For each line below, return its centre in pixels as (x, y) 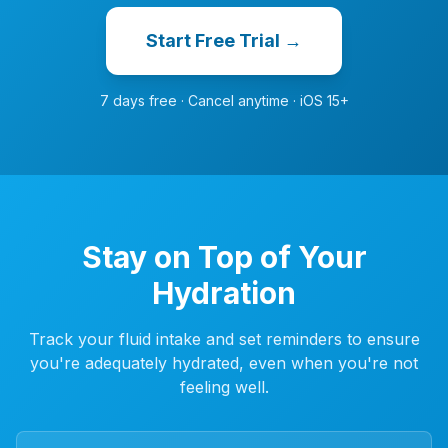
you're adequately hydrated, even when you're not (224, 363)
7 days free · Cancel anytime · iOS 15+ (224, 100)
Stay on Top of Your (224, 257)
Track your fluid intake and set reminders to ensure (224, 339)
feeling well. (224, 387)
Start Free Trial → (224, 40)
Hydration (224, 293)
